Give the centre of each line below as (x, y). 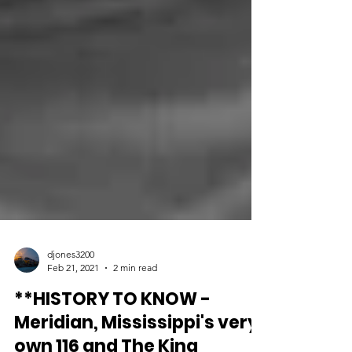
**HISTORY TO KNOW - (112, 327)
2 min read (135, 296)
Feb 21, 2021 (73, 296)
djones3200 (71, 282)
